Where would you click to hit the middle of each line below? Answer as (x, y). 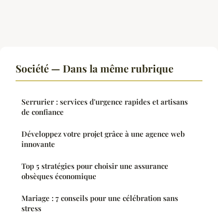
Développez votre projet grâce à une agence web (103, 134)
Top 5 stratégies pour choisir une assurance (95, 166)
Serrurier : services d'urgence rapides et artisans (105, 101)
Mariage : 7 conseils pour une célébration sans (100, 198)
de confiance (43, 112)
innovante (38, 144)
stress (31, 208)
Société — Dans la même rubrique (94, 68)
